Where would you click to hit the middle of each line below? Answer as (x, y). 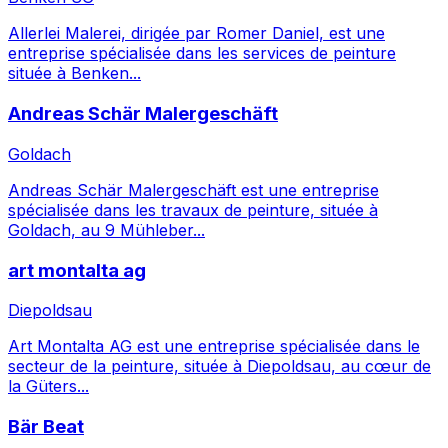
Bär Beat (46, 427)
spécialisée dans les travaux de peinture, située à (193, 209)
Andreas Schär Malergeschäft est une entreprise (193, 189)
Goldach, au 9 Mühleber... (106, 229)
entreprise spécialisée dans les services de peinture (202, 53)
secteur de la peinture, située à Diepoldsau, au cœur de (219, 366)
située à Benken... (74, 73)
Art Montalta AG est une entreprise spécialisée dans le (214, 346)
